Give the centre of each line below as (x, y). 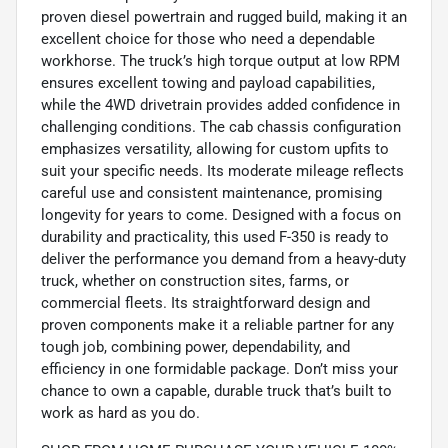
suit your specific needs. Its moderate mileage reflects (222, 171)
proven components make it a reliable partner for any (217, 325)
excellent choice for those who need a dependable (208, 39)
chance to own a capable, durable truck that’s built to (216, 391)
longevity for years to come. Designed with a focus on (221, 215)
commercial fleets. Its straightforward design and (205, 303)
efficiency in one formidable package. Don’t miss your (219, 369)
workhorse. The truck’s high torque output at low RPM (220, 61)
